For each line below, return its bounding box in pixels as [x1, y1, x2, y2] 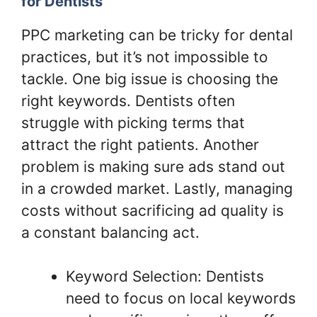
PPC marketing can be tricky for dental [21, 25, 293, 44]
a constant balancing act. [21, 223, 200, 241]
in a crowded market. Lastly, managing [21, 179, 293, 197]
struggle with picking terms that [21, 113, 245, 132]
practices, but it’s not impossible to [21, 47, 268, 66]
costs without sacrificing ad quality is [21, 201, 284, 219]
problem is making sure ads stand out [21, 157, 285, 175]
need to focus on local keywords [66, 289, 296, 308]
